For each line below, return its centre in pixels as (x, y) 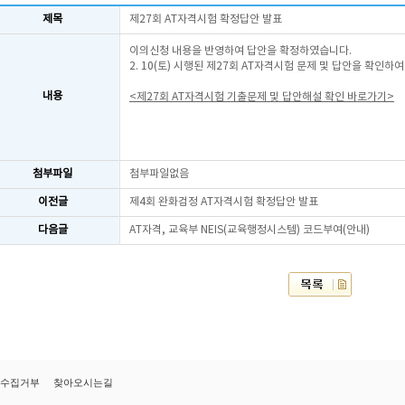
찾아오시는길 (83, 382)
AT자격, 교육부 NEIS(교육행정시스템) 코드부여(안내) (250, 230)
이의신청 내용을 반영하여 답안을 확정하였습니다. (240, 51)
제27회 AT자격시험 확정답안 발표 (206, 19)
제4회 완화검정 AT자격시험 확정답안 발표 (224, 202)
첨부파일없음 (159, 174)
